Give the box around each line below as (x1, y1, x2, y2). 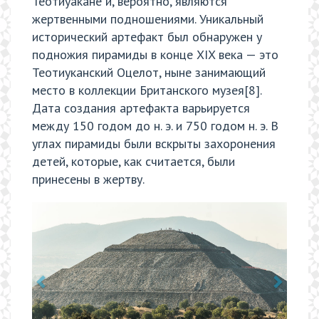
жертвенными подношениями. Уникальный (32, 11, 263, 28)
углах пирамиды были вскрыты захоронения (32, 135, 276, 152)
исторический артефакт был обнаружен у (32, 28, 262, 46)
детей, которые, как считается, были (32, 153, 235, 170)
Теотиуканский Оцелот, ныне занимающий (32, 64, 266, 81)
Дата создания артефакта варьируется (32, 100, 250, 117)
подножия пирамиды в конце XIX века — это (32, 46, 278, 63)
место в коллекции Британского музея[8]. (32, 82, 261, 99)
